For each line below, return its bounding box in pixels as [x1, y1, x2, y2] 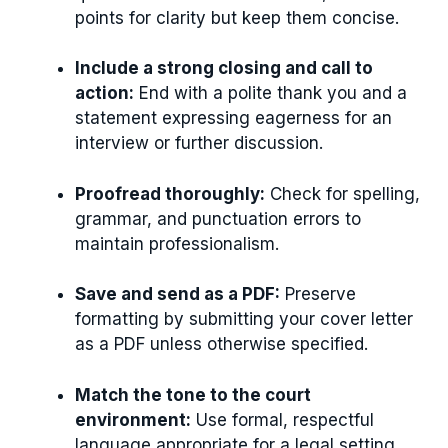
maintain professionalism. [75, 233, 279, 254]
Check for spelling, [265, 183, 420, 204]
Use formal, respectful [191, 409, 374, 430]
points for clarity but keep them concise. [75, 7, 399, 28]
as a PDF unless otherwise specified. [75, 334, 368, 355]
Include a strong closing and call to [75, 58, 373, 79]
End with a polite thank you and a [134, 83, 407, 104]
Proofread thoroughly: [75, 183, 265, 204]
